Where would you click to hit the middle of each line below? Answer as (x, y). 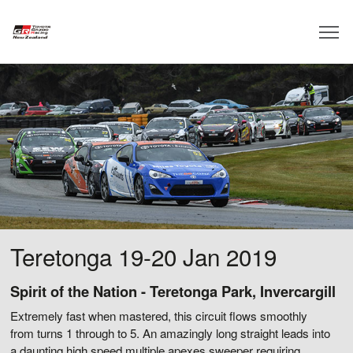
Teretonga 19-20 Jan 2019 (144, 256)
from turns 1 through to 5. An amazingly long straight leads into (171, 333)
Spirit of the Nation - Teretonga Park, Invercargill (173, 291)
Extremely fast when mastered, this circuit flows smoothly (159, 316)
